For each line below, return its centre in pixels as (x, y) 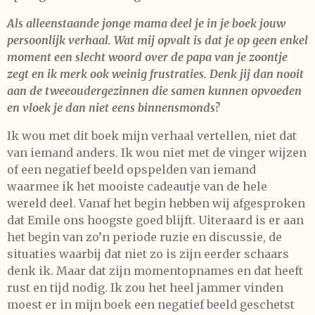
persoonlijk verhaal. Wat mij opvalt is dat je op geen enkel (157, 40)
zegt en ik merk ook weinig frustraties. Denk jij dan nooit (155, 73)
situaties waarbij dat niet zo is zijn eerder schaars (148, 253)
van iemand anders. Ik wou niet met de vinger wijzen (157, 152)
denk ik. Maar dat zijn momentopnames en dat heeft (155, 270)
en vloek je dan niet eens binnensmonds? (113, 107)
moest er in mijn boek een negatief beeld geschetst (151, 304)
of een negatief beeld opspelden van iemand (131, 169)
